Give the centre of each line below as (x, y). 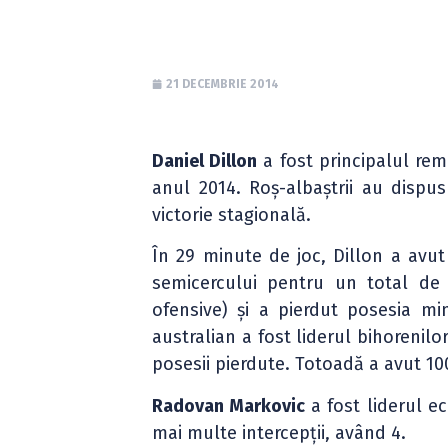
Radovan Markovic (229, 405)
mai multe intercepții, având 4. (279, 432)
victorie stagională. (232, 215)
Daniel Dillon (205, 161)
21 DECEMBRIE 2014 (223, 84)
